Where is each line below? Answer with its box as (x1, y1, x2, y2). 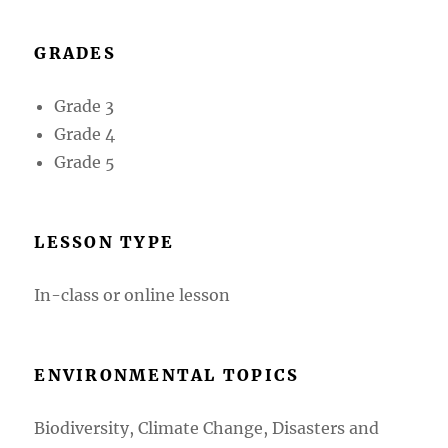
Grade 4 (54, 123, 116, 144)
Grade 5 (54, 151, 116, 172)
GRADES (34, 42, 116, 63)
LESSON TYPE (34, 231, 175, 252)
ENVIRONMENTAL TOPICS (34, 364, 300, 385)
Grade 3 (54, 95, 115, 116)
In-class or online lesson (34, 284, 231, 305)
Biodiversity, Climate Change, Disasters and (34, 417, 380, 438)
